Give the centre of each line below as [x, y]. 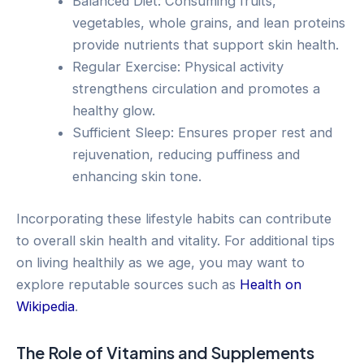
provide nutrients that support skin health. [206, 45]
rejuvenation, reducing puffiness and [186, 155]
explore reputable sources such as [128, 284]
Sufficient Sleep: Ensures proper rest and [203, 133]
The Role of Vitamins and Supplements [165, 352]
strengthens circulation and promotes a [197, 89]
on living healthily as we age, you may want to [160, 262]
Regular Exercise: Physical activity [178, 67]
